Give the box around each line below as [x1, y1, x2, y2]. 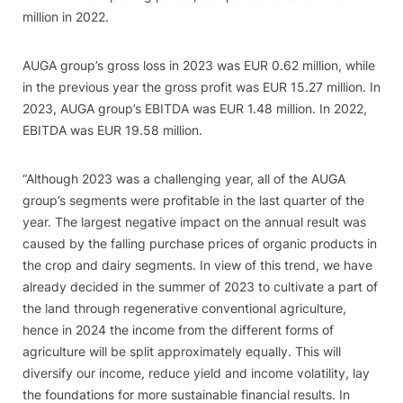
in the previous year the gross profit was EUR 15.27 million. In [22, 79, 381, 94]
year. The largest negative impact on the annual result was [22, 214, 366, 229]
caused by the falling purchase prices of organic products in [22, 236, 377, 251]
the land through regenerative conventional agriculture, [22, 300, 346, 316]
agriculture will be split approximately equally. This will [22, 344, 341, 359]
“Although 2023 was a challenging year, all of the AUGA [22, 171, 345, 186]
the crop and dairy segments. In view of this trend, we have [22, 257, 372, 273]
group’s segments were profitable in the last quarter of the [22, 193, 364, 208]
